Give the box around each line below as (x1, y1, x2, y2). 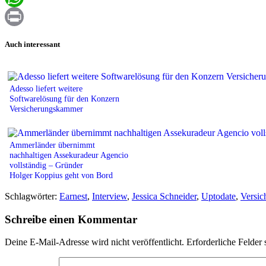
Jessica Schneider (132, 191, 197, 201)
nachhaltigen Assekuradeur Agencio (9, 150, 128, 160)
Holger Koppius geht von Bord (9, 170, 113, 180)
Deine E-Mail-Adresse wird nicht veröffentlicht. (5, 237, 184, 248)
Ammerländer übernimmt (9, 140, 95, 150)
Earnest (59, 191, 87, 201)
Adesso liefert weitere (9, 83, 83, 93)
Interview (92, 191, 127, 201)
